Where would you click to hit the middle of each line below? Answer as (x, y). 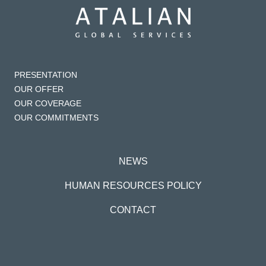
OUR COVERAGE (48, 103)
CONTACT (133, 210)
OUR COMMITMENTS (56, 117)
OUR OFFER (39, 89)
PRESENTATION (46, 75)
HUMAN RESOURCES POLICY (133, 186)
